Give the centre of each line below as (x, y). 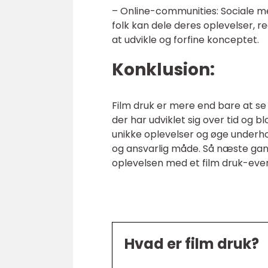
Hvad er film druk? (192, 244)
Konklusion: (163, 70)
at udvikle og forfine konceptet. (185, 40)
